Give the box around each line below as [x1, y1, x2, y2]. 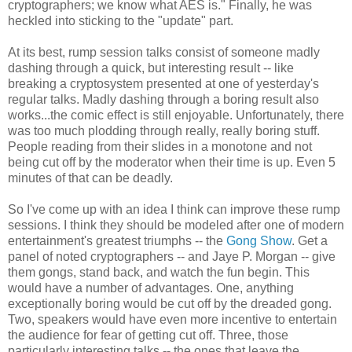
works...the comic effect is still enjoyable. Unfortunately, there [8, 108, 344, 122]
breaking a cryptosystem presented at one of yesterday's [8, 76, 319, 90]
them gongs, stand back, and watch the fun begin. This [8, 265, 310, 279]
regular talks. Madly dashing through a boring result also [8, 92, 319, 106]
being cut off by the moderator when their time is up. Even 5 [8, 155, 335, 169]
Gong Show [226, 233, 291, 247]
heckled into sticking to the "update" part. [8, 13, 233, 27]
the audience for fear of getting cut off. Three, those [8, 328, 288, 342]
